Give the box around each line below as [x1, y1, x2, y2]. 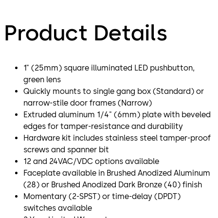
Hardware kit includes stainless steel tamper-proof [23, 133, 211, 143]
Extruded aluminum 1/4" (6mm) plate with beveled [23, 109, 211, 119]
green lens [23, 74, 61, 84]
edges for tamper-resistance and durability [23, 121, 183, 131]
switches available [23, 203, 92, 213]
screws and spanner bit [23, 145, 109, 154]
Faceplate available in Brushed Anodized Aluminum [23, 168, 210, 178]
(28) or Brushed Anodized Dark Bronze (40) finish [23, 180, 202, 189]
